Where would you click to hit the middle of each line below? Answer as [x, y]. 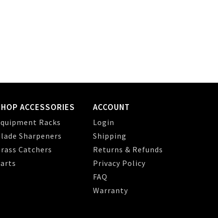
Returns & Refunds [128, 149]
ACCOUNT [111, 107]
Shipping [110, 136]
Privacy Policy [119, 163]
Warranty [110, 190]
